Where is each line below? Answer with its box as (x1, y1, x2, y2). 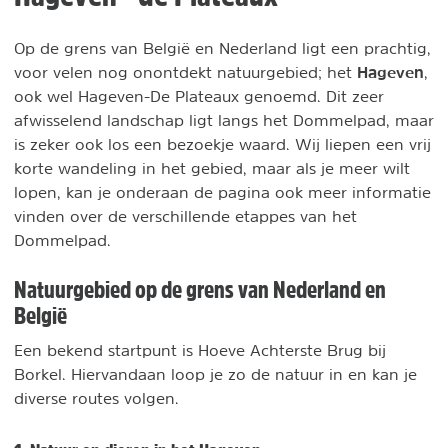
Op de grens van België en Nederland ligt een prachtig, (14, 40, 431, 56)
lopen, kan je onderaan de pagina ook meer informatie (14, 184, 431, 200)
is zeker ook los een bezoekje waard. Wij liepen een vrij (14, 136, 431, 152)
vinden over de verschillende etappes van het (14, 208, 357, 224)
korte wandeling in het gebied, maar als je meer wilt (14, 160, 410, 176)
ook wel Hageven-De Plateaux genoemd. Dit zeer (14, 88, 384, 104)
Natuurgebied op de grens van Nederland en (14, 277, 386, 301)
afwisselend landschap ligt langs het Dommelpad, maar (14, 112, 434, 128)
